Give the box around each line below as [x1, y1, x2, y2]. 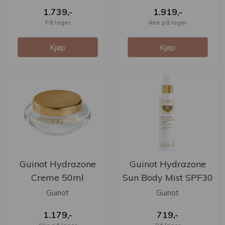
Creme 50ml [31, 171, 84, 183]
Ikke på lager [148, 18, 187, 26]
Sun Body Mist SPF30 [122, 171, 213, 183]
